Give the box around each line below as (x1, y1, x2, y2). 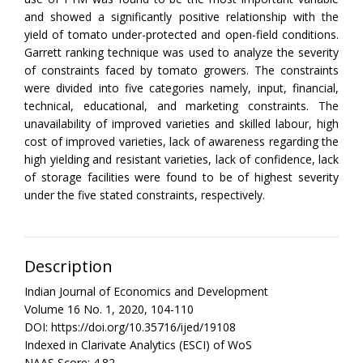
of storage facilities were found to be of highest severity (24, 169, 339, 185)
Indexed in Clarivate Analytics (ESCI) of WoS (24, 336, 252, 352)
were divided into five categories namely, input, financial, (24, 79, 339, 96)
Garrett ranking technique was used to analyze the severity (24, 44, 339, 60)
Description (24, 254, 113, 277)
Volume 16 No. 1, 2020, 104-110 (24, 301, 194, 317)
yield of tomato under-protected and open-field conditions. (24, 26, 339, 42)
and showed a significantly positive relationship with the (24, 8, 339, 24)
